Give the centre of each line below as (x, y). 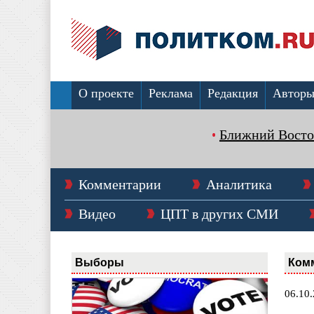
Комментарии (120, 184)
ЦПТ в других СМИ (219, 214)
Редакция (233, 93)
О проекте (106, 93)
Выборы (100, 262)
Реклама (171, 93)
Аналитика (239, 184)
